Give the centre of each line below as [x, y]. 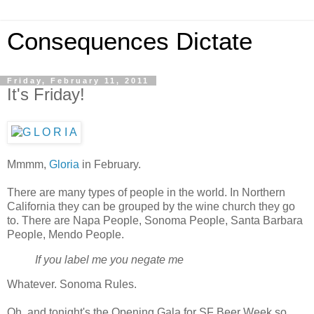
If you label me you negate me [109, 259]
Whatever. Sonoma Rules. [72, 285]
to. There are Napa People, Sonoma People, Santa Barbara [155, 220]
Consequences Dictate [130, 41]
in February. [110, 164]
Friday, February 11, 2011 [78, 81]
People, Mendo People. [66, 234]
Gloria [64, 164]
